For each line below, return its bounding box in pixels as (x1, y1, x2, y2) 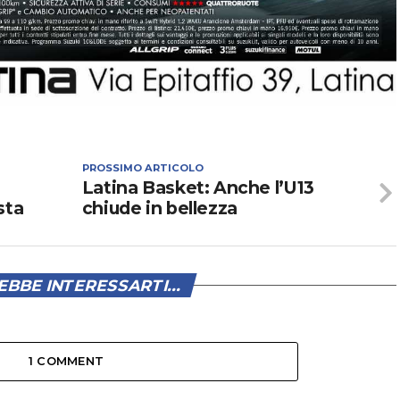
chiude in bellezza (81, 197, 237, 220)
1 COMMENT (28, 354, 104, 369)
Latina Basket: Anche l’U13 (81, 177, 314, 199)
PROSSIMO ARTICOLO (81, 162, 204, 175)
